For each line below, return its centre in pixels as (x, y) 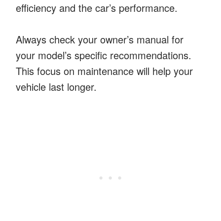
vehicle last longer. (56, 86)
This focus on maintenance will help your (104, 71)
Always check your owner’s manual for (100, 39)
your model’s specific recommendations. (104, 55)
